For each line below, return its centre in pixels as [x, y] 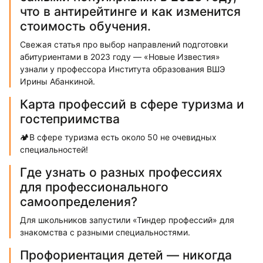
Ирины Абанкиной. [58, 82]
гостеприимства [70, 119]
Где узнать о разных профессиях [121, 173]
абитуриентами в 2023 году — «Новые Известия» [120, 57]
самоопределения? [79, 202]
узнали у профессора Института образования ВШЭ [122, 69]
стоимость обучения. [85, 26]
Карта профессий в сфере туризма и [132, 104]
